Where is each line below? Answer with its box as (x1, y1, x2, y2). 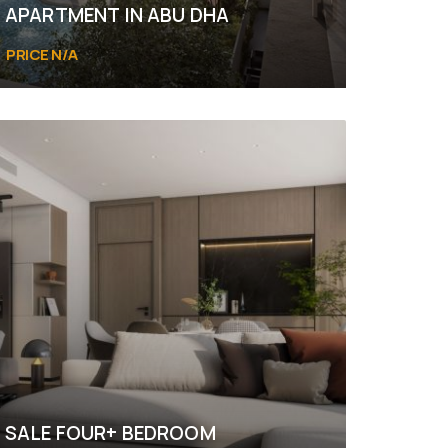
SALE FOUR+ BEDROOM (5, 420, 216, 446)
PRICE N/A (6, 44, 78, 65)
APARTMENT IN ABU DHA (5, 2, 229, 28)
